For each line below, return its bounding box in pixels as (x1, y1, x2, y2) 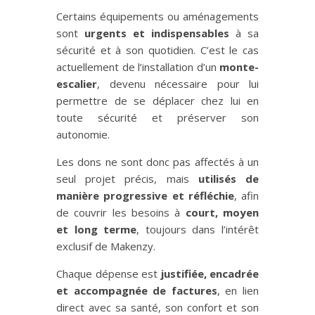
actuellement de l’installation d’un (56, 60, 219, 75)
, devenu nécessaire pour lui (97, 77, 259, 91)
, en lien (217, 283, 259, 298)
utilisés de (198, 172, 259, 186)
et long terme (56, 222, 137, 237)
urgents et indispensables (84, 26, 229, 41)
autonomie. (56, 127, 110, 142)
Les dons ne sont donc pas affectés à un (56, 155, 259, 169)
